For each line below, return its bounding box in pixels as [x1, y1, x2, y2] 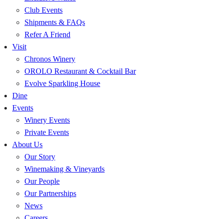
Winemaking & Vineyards [24, 165, 105, 173]
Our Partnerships [24, 189, 76, 197]
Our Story [24, 153, 55, 161]
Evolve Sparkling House [24, 79, 100, 88]
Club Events [24, 6, 63, 14]
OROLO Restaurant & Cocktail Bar [24, 67, 136, 75]
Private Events [24, 128, 69, 136]
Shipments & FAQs [24, 18, 85, 26]
